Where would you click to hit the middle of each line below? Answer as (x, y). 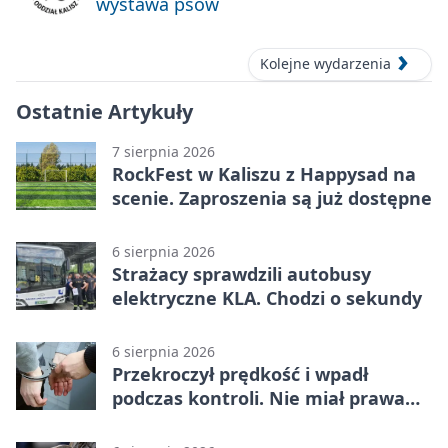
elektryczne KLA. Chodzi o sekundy (267, 297)
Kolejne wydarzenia (325, 64)
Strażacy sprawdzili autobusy (241, 273)
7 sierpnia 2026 (163, 151)
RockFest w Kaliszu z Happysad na (264, 173)
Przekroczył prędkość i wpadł (240, 373)
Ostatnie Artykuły (104, 111)
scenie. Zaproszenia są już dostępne (272, 197)
